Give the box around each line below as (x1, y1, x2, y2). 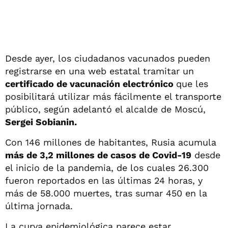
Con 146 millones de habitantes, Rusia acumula (5, 136, 216, 148)
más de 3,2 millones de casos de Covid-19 (5, 149, 191, 160)
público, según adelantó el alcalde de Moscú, (5, 103, 206, 115)
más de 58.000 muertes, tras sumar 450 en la (5, 187, 207, 198)
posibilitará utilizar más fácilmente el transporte (5, 91, 221, 102)
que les (176, 78, 208, 89)
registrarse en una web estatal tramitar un (5, 65, 194, 76)
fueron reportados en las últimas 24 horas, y (5, 175, 203, 186)
